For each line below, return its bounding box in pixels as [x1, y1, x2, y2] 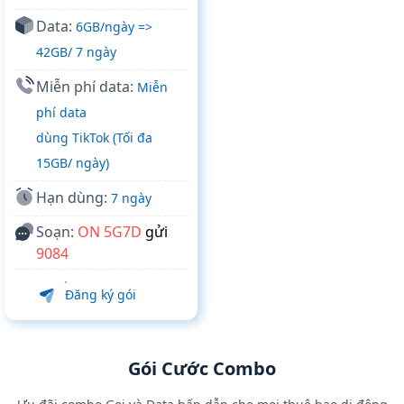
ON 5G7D [78, 222, 142, 243]
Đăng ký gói [65, 286, 137, 304]
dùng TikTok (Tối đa [36, 129, 152, 147]
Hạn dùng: [36, 188, 111, 208]
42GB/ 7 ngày [36, 43, 116, 61]
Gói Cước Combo [128, 356, 276, 381]
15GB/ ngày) [36, 154, 109, 172]
